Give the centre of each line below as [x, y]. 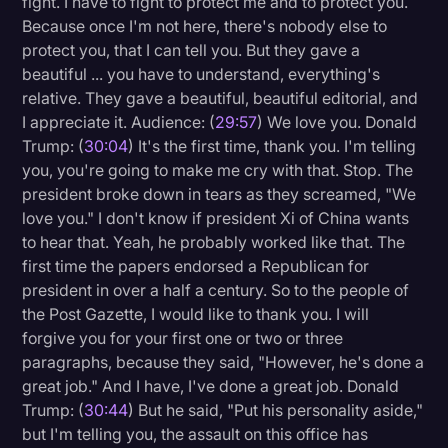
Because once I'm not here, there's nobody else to [205, 26]
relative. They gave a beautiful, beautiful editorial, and [220, 98]
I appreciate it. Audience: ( [119, 122]
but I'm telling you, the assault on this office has [195, 434]
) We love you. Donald [337, 122]
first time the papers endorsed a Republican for [196, 266]
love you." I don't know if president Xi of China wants [216, 218]
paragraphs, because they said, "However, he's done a [223, 362]
